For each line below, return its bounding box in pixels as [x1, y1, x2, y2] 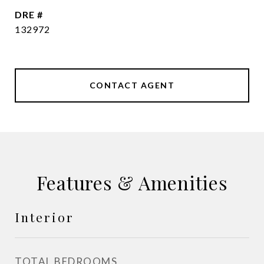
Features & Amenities [36, 170, 228, 195]
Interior [15, 209, 74, 225]
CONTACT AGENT [89, 80, 175, 90]
